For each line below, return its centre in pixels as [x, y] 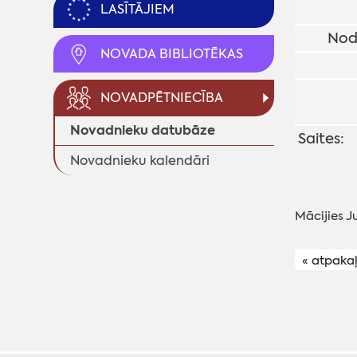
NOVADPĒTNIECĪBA [162, 98]
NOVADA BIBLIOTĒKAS [172, 53]
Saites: [321, 139]
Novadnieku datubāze [143, 130]
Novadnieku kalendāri [140, 161]
